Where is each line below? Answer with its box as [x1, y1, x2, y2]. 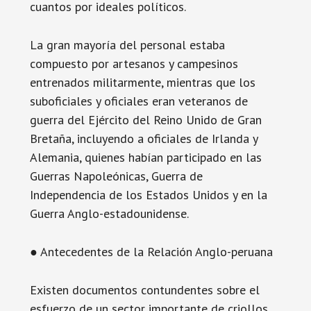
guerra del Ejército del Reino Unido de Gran [29, 112, 262, 128]
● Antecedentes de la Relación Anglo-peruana [29, 244, 273, 260]
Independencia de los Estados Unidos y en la [29, 187, 267, 203]
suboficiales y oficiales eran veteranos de [29, 93, 248, 109]
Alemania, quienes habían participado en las [29, 149, 262, 165]
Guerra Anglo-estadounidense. [29, 205, 189, 221]
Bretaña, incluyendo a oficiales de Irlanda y [29, 131, 258, 146]
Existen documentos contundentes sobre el [29, 282, 260, 298]
